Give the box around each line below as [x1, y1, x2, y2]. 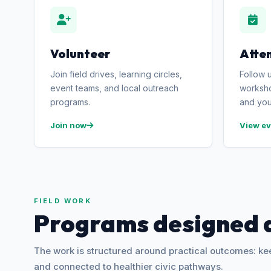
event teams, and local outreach [50, 83, 178, 93]
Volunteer [50, 46, 110, 61]
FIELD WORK [34, 197, 92, 205]
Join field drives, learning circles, [50, 69, 182, 79]
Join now [50, 120, 87, 130]
